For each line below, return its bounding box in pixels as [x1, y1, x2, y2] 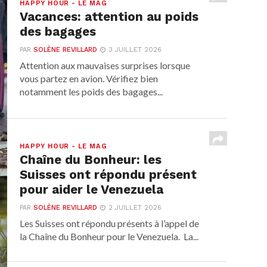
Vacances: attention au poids [20, 10, 199, 24]
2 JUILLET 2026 [108, 204, 162, 212]
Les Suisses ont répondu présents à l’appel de [20, 218, 200, 229]
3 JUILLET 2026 [108, 46, 162, 54]
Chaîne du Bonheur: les [20, 153, 162, 167]
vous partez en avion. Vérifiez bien [20, 73, 159, 85]
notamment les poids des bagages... [20, 86, 163, 98]
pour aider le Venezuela [20, 182, 164, 197]
